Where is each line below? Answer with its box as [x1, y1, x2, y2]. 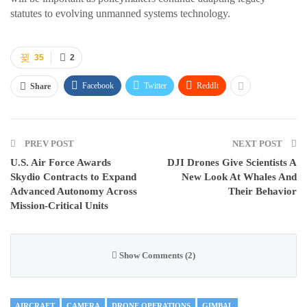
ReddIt [197, 80, 219, 90]
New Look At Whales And [182, 171, 297, 182]
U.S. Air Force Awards [10, 156, 111, 168]
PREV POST [23, 138, 74, 149]
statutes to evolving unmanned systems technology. [10, 7, 230, 19]
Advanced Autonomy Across [10, 185, 137, 197]
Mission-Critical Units [10, 199, 108, 211]
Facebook [82, 80, 114, 90]
